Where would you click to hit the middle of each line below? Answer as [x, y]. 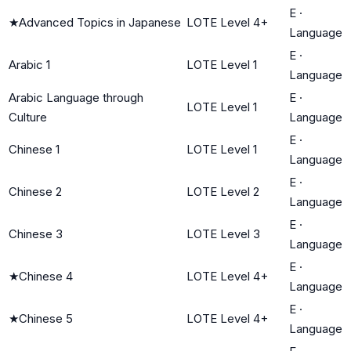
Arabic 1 [29, 64]
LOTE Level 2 [223, 191]
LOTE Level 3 [223, 233]
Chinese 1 [34, 149]
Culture [28, 117]
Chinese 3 [36, 233]
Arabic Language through [76, 97]
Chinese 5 [46, 318]
